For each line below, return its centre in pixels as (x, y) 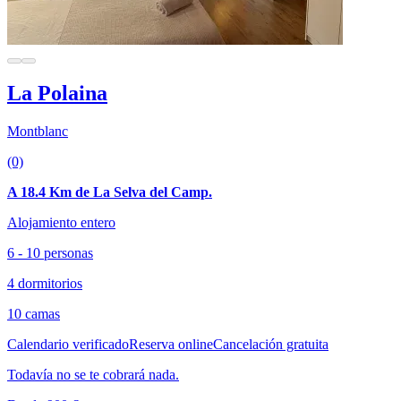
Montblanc (38, 132)
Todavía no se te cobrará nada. (93, 375)
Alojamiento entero (61, 223)
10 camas (34, 314)
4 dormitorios (45, 284)
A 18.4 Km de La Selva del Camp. (110, 192)
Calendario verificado (68, 345)
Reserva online (171, 345)
